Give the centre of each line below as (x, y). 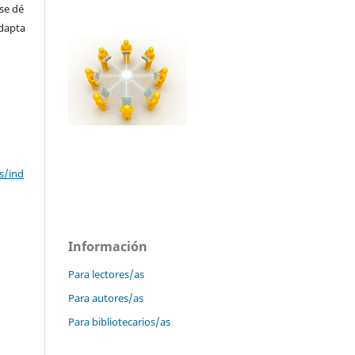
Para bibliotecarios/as (119, 322)
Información (108, 247)
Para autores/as (106, 298)
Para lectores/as (106, 275)
